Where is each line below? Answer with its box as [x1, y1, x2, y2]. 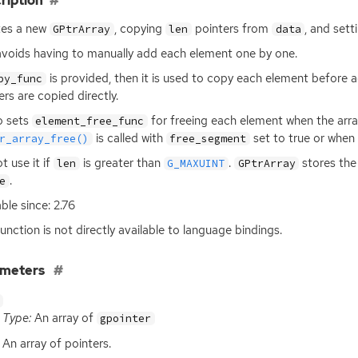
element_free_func [35, 114, 145, 129]
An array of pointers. [2, 335, 111, 352]
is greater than [79, 155, 164, 172]
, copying [113, 20, 165, 37]
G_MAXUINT [167, 157, 225, 171]
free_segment [169, 132, 247, 146]
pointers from [192, 20, 272, 37]
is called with [92, 130, 166, 147]
